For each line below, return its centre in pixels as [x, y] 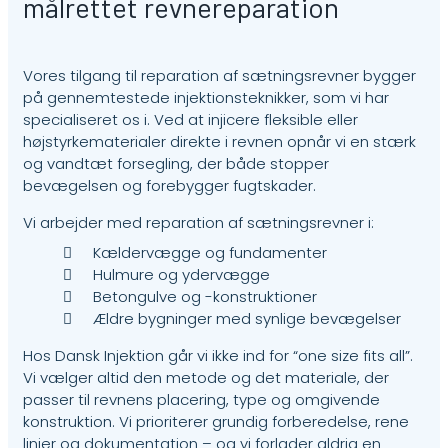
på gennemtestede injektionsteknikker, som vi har [206, 97]
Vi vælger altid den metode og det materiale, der [206, 377]
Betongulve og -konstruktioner [205, 296]
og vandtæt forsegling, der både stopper [176, 163]
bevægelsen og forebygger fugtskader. [169, 185]
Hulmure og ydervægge [181, 274]
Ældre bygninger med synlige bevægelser [247, 318]
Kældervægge [147, 252]
